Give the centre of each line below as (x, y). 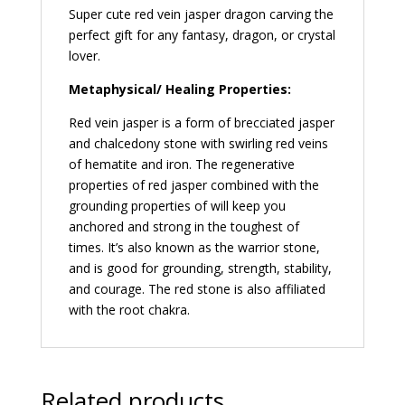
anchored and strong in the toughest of (184, 226)
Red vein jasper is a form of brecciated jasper (201, 122)
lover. (84, 55)
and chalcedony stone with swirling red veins (198, 143)
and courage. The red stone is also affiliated (197, 288)
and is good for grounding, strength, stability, (200, 268)
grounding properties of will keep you (177, 205)
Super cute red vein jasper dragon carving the (201, 14)
